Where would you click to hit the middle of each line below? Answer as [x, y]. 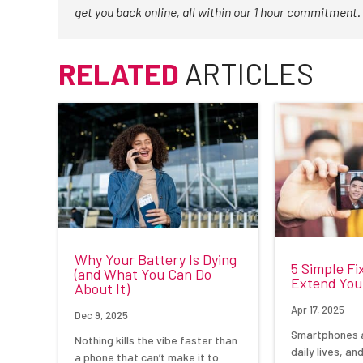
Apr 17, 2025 [318, 310]
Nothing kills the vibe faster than [156, 340]
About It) [102, 289]
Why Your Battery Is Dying [156, 260]
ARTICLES [246, 74]
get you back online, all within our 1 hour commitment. [218, 12]
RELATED [119, 74]
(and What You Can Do [143, 274]
